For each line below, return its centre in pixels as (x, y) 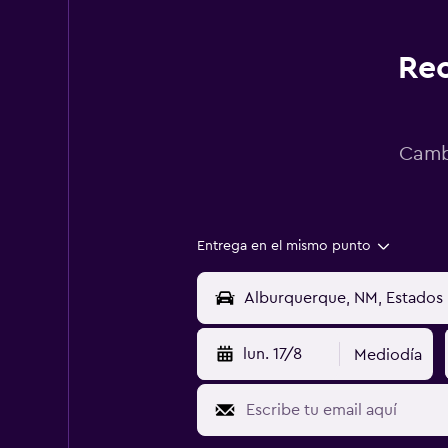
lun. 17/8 (272, 354)
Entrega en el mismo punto (283, 246)
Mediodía (388, 355)
